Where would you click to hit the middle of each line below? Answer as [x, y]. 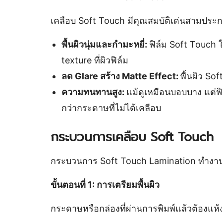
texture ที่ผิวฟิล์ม [95, 60]
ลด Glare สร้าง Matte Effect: [121, 76]
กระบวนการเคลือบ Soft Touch [132, 137]
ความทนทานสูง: [94, 92]
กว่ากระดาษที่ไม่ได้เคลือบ [111, 108]
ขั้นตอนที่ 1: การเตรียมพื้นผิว [105, 185]
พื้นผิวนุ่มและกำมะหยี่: [105, 44]
